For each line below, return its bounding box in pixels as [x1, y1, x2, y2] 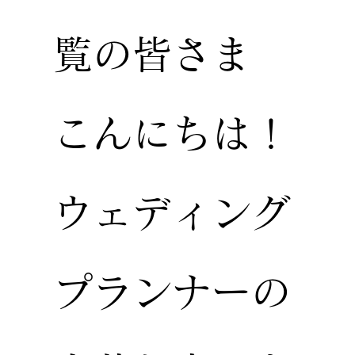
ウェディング [53, 193, 292, 232]
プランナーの [53, 272, 292, 311]
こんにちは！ [53, 113, 292, 153]
